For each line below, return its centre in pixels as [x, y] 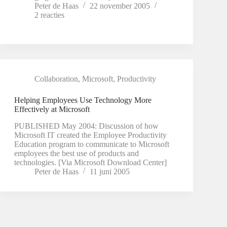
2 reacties [49, 15]
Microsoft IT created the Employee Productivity [90, 135]
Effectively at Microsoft [52, 109]
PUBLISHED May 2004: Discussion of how [86, 126]
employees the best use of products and [76, 153]
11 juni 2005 [109, 171]
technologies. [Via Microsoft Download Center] [90, 162]
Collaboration [56, 79]
